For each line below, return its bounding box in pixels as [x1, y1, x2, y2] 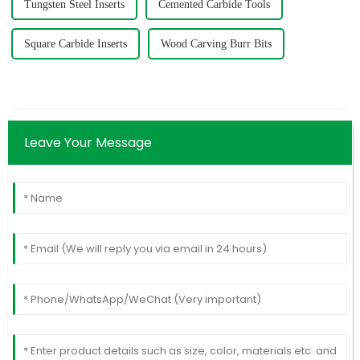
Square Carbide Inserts [23, 37, 127, 50]
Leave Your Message [23, 133, 152, 152]
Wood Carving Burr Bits [160, 37, 272, 50]
